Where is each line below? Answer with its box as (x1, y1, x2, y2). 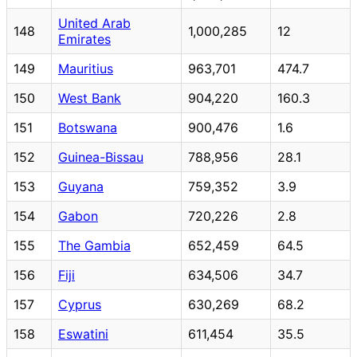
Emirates (58, 30, 111, 47)
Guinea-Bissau (58, 148, 143, 165)
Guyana (58, 178, 104, 194)
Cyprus (58, 296, 101, 312)
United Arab (58, 14, 131, 31)
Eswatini (58, 325, 108, 342)
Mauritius (58, 60, 113, 76)
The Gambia (58, 237, 131, 253)
